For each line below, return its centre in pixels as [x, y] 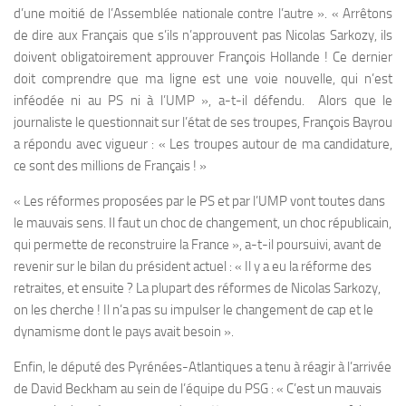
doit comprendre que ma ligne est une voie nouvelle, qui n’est [203, 79]
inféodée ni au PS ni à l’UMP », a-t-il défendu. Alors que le [203, 101]
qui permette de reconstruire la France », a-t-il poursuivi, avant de [198, 245]
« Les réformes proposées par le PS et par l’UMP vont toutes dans [199, 201]
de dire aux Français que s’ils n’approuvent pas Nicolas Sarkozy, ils [203, 35]
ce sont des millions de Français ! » [110, 166]
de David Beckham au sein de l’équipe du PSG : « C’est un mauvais [198, 389]
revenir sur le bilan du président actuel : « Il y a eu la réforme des [193, 266]
